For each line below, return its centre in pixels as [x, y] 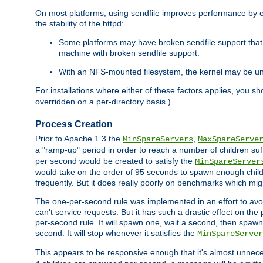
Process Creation [74, 124]
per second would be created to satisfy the [115, 161]
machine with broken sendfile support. [129, 53]
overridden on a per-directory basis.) [103, 102]
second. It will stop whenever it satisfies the [116, 233]
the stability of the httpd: [80, 24]
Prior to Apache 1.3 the [79, 139]
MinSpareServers [158, 139]
